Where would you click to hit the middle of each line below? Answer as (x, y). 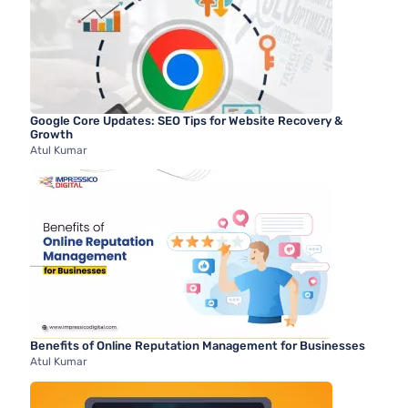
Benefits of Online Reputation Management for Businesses (198, 346)
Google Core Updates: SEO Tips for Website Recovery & (187, 120)
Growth (52, 134)
